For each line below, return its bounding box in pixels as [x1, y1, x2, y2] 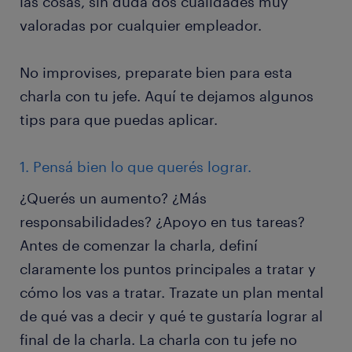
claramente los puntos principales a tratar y [20, 260, 316, 277]
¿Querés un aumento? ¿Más [20, 189, 207, 207]
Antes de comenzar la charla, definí [20, 236, 258, 254]
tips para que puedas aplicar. [20, 111, 218, 128]
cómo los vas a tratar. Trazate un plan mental [20, 284, 324, 301]
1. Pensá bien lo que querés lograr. [20, 158, 251, 175]
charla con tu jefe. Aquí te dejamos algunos [20, 87, 313, 104]
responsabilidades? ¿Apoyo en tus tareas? [20, 213, 305, 230]
